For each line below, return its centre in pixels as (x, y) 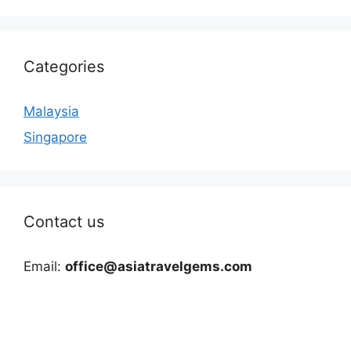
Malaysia (51, 111)
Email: (44, 267)
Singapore (55, 138)
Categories (64, 66)
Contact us (64, 222)
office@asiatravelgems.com (159, 267)
